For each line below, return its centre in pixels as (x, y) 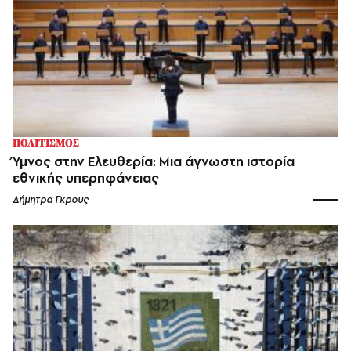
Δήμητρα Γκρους (51, 199)
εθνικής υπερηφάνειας (86, 177)
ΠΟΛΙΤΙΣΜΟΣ (46, 143)
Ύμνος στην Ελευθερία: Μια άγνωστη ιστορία (154, 161)
